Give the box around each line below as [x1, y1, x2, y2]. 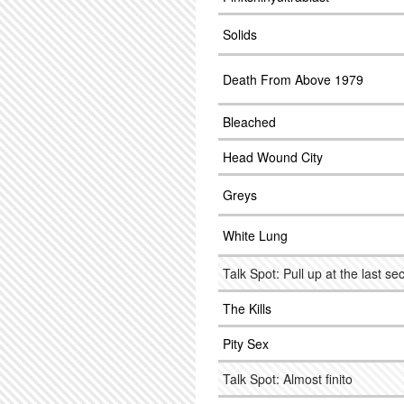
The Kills [223, 299, 271, 317]
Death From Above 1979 [223, 70, 363, 88]
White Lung [223, 226, 288, 244]
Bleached [223, 113, 276, 131]
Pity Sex [223, 335, 269, 353]
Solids [223, 25, 257, 43]
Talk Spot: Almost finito [223, 370, 353, 388]
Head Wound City [223, 148, 323, 166]
